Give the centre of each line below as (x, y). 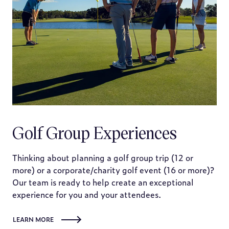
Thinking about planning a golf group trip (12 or (103, 157)
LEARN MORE (33, 219)
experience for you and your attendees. (87, 194)
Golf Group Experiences (95, 132)
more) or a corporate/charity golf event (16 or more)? (113, 170)
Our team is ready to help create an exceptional (103, 182)
